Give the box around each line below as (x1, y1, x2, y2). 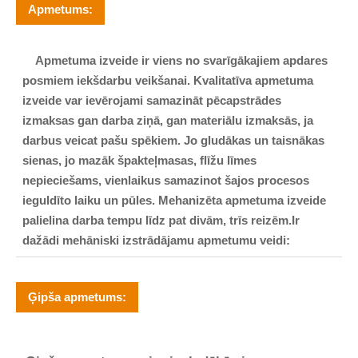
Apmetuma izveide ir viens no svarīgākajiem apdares (35, 53, 328, 67)
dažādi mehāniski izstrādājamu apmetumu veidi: (22, 233, 291, 247)
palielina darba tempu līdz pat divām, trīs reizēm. (22, 213, 292, 227)
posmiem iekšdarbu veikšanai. (22, 73, 194, 87)
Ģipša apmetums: (28, 289, 126, 304)
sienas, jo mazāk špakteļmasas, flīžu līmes (22, 153, 257, 167)
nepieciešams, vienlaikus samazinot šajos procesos (22, 173, 310, 187)
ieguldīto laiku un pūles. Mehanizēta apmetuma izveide (22, 193, 327, 207)
